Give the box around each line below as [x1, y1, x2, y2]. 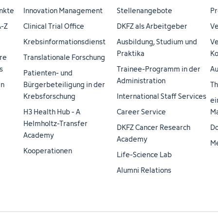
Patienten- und [23, 67, 73, 78]
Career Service [117, 106, 166, 117]
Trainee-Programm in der [117, 63, 200, 74]
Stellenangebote [117, 5, 172, 16]
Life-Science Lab [117, 149, 172, 160]
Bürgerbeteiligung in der [23, 79, 105, 90]
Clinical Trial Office [23, 20, 84, 32]
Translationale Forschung [23, 52, 105, 63]
